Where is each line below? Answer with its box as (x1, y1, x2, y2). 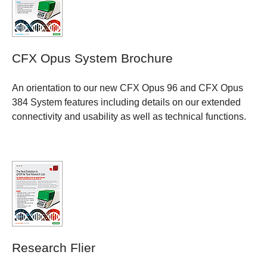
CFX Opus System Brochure (12, 51, 173, 66)
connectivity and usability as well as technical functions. (12, 111, 246, 122)
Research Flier (12, 240, 95, 255)
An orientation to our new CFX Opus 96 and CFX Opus (12, 82, 243, 93)
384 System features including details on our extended (12, 97, 241, 107)
